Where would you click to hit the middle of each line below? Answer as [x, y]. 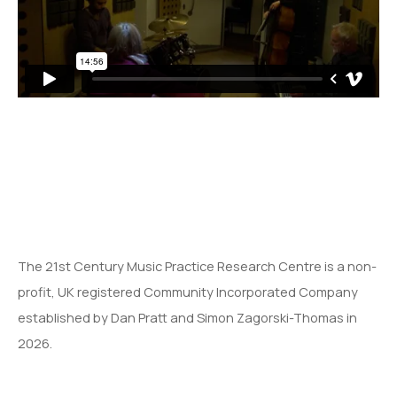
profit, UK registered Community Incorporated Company [188, 292]
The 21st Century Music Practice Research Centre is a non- [197, 266]
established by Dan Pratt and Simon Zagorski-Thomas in [187, 318]
